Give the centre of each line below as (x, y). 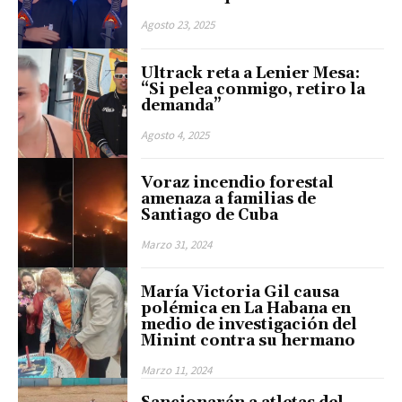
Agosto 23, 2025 (178, 25)
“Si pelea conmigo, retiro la (253, 89)
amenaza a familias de (229, 199)
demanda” (182, 105)
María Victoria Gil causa (240, 293)
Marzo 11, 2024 (177, 371)
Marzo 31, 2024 (177, 244)
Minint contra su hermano (249, 341)
